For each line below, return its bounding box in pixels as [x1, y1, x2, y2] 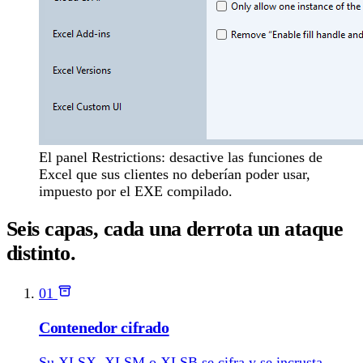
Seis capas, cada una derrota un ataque [6, 217, 344, 241]
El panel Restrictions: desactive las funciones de [39, 148, 322, 165]
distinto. [6, 241, 76, 266]
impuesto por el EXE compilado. [39, 182, 233, 199]
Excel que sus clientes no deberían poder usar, [39, 165, 310, 182]
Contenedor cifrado [39, 318, 169, 337]
